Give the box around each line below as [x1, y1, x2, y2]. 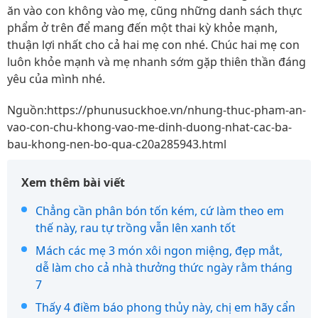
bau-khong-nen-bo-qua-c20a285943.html [7, 136, 226, 153]
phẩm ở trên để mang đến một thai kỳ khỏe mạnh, [7, 20, 278, 36]
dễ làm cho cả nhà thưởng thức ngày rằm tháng [35, 260, 292, 276]
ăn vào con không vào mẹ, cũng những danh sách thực [7, 3, 302, 19]
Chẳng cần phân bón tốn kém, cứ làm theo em [35, 203, 284, 219]
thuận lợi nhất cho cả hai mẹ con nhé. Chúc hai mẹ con [7, 37, 300, 53]
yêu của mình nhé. [7, 71, 105, 87]
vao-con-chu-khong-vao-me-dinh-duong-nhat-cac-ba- [7, 119, 292, 136]
